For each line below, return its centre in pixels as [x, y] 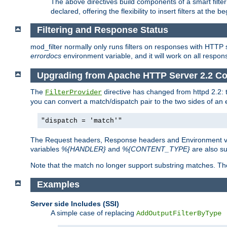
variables [46, 149]
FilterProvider [73, 92]
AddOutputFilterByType [179, 213]
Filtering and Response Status [102, 30]
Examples [58, 185]
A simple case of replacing [93, 213]
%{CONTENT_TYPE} [156, 149]
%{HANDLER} [84, 149]
